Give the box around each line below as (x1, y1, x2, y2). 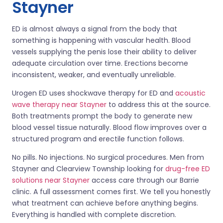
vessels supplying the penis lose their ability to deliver (12, 46, 197, 57)
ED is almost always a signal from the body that (12, 23, 177, 34)
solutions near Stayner (12, 175, 92, 185)
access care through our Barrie (92, 175, 199, 185)
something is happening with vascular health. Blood (12, 35, 191, 45)
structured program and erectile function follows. (12, 133, 184, 144)
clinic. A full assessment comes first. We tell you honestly (12, 186, 211, 197)
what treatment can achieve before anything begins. (12, 198, 198, 208)
